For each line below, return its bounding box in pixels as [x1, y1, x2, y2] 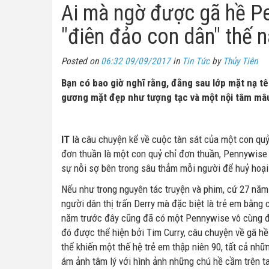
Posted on [61, 56, 101, 67]
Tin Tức [182, 56, 210, 67]
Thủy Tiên [223, 56, 258, 67]
